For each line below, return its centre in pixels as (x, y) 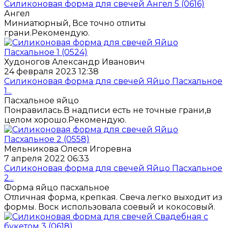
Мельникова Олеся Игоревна (68, 149)
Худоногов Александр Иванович (75, 62)
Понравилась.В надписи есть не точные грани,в (108, 110)
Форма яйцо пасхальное (57, 187)
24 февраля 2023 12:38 (51, 71)
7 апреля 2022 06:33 (47, 158)
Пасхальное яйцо (41, 100)
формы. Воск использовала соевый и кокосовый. (110, 207)
